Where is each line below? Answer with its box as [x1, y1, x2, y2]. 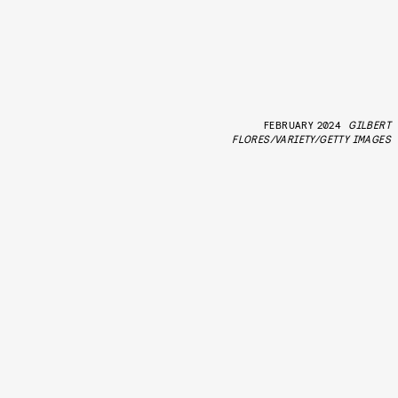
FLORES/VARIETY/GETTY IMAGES [232, 132, 391, 146]
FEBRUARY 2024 [263, 118, 342, 131]
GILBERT [348, 118, 391, 131]
